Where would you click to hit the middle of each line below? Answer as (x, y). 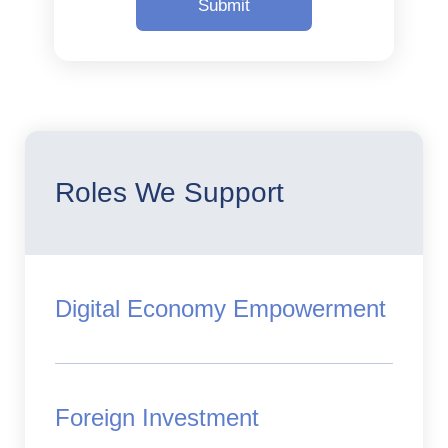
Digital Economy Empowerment (220, 308)
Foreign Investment (157, 417)
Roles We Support (169, 192)
